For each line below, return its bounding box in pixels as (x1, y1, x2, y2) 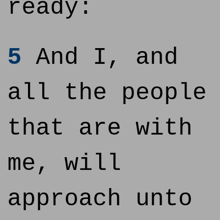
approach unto (7, 186, 192, 212)
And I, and (22, 44, 178, 71)
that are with (7, 115, 192, 141)
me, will (7, 150, 121, 177)
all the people (7, 80, 207, 106)
